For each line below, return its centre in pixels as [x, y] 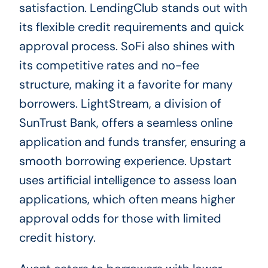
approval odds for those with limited [120, 219]
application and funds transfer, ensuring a [132, 142]
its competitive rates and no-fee [109, 66]
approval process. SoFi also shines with [127, 46]
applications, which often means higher [127, 200]
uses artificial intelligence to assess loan [127, 180]
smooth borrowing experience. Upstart [125, 161]
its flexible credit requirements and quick [131, 27]
